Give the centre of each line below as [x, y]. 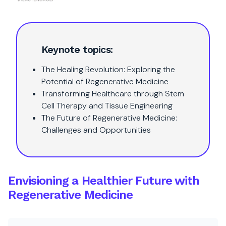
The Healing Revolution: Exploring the [108, 69]
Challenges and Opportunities [96, 130]
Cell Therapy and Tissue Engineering [107, 106]
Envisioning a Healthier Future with [104, 181]
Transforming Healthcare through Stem [113, 94]
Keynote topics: [77, 49]
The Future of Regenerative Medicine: [109, 118]
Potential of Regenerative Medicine [105, 81]
